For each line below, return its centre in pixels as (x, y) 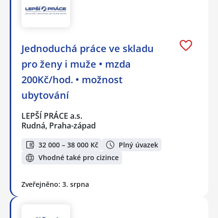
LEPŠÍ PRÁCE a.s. (52, 116)
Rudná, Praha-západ (59, 126)
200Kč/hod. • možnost (72, 80)
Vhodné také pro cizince (79, 158)
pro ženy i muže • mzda (76, 64)
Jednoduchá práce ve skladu (88, 49)
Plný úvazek (138, 145)
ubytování (45, 95)
